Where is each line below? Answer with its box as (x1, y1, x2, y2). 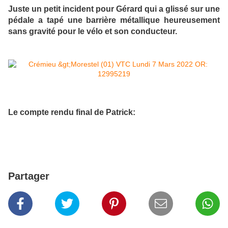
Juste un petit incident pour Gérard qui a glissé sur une (8, 4, 220, 14)
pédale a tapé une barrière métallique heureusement (8, 15, 220, 25)
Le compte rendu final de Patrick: (8, 107, 135, 117)
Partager (8, 170, 49, 182)
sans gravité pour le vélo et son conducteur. (8, 26, 177, 36)
